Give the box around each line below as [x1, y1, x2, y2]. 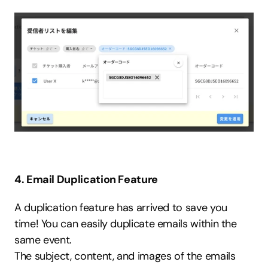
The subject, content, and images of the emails [14, 248, 236, 263]
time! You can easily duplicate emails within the [14, 216, 237, 231]
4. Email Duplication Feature [14, 172, 158, 187]
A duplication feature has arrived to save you [14, 200, 227, 215]
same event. [14, 232, 72, 247]
